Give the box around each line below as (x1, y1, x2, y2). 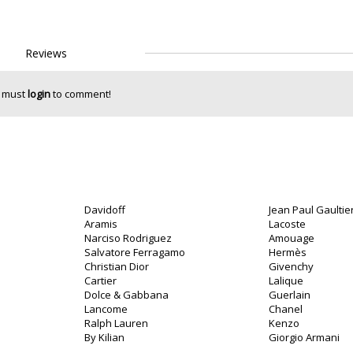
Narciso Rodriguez (84, 231, 172, 245)
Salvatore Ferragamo (84, 245, 185, 259)
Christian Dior (84, 259, 149, 273)
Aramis (84, 217, 117, 231)
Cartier (84, 273, 117, 288)
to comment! (50, 87, 111, 101)
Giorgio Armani (269, 330, 340, 344)
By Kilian (84, 330, 124, 344)
